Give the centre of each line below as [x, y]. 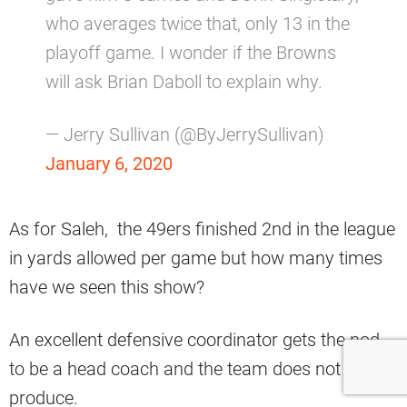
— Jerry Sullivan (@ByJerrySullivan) [185, 134]
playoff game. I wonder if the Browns [191, 52]
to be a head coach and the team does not [175, 368]
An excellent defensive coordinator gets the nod [194, 339]
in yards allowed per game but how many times [196, 258]
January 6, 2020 [109, 163]
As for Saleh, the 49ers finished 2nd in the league [202, 228]
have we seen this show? [107, 287]
